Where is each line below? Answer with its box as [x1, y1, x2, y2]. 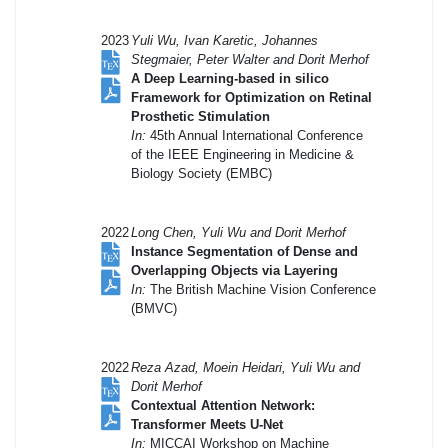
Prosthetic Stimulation [131, 108, 270, 124]
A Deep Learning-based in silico [131, 70, 329, 86]
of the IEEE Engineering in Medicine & [131, 146, 354, 162]
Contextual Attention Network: [131, 397, 315, 413]
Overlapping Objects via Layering [131, 262, 338, 278]
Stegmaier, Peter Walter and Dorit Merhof [131, 51, 369, 67]
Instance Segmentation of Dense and [131, 243, 358, 259]
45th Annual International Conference [146, 127, 363, 143]
